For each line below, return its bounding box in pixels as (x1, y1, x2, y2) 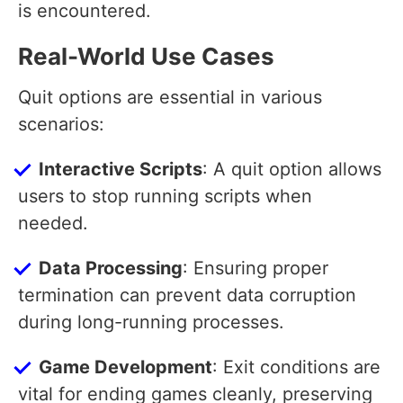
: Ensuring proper (183, 257, 328, 280)
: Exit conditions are (212, 356, 381, 379)
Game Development (39, 356, 212, 379)
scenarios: (18, 113, 104, 136)
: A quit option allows (202, 158, 381, 181)
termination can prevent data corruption (18, 284, 356, 307)
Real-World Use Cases (18, 42, 274, 71)
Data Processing (39, 257, 183, 280)
